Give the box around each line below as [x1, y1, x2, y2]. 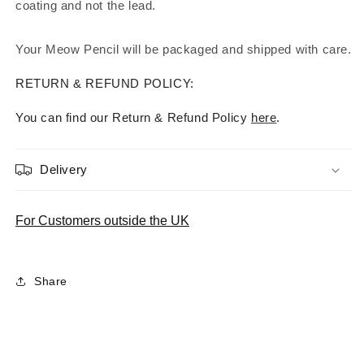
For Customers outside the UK [15, 214, 189, 227]
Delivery [40, 162, 88, 176]
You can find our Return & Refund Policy [15, 110, 252, 124]
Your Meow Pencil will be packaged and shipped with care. [15, 42, 352, 56]
